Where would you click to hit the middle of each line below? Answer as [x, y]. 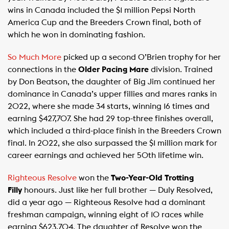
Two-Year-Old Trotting [152, 178]
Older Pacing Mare [113, 70]
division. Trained [181, 70]
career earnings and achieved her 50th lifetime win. [106, 155]
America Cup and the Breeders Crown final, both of [105, 22]
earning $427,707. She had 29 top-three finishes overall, [110, 119]
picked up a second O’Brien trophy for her [141, 57]
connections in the [43, 70]
